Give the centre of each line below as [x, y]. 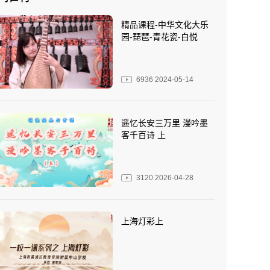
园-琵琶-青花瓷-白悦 [159, 37]
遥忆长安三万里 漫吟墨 [165, 123]
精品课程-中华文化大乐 [165, 25]
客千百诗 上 [143, 135]
